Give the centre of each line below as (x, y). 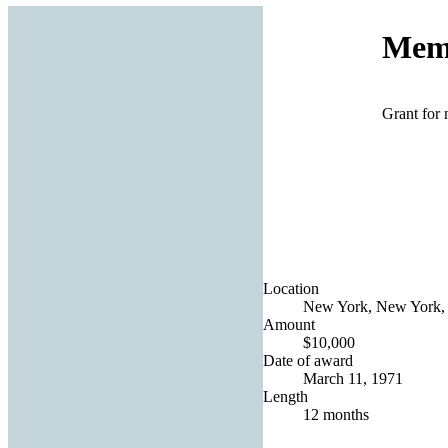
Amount (289, 324)
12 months (336, 414)
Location (291, 288)
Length (285, 396)
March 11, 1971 (353, 378)
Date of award (308, 360)
